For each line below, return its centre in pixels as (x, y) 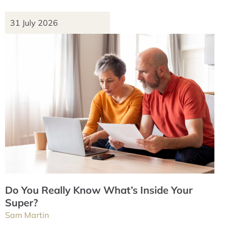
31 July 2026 (34, 22)
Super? (21, 202)
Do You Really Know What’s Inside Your (99, 190)
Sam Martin (27, 215)
